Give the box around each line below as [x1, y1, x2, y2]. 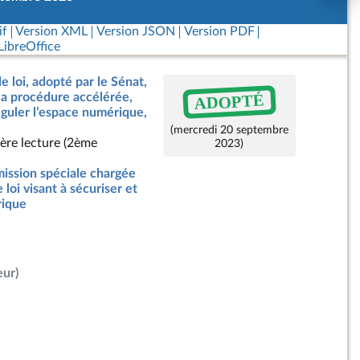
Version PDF [183, 25, 255, 38]
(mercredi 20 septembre [170, 124, 288, 136]
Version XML [15, 25, 88, 38]
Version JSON [96, 25, 175, 38]
